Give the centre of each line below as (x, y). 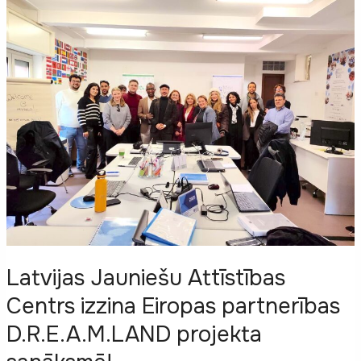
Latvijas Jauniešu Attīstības (145, 278)
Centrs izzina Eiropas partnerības (173, 306)
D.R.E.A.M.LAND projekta (134, 334)
